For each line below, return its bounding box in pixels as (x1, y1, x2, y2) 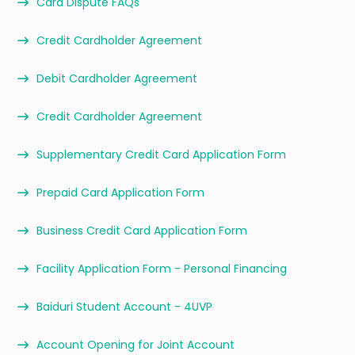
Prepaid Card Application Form (36, 185, 204, 200)
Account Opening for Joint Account (36, 337, 235, 353)
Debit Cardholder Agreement (36, 71, 197, 86)
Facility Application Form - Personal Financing (36, 261, 287, 277)
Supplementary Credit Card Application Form (36, 147, 286, 162)
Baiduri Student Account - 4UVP (36, 299, 212, 315)
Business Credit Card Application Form (36, 223, 247, 239)
